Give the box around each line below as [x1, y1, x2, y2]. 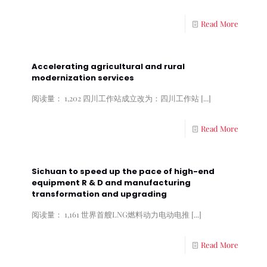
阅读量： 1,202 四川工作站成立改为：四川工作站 [32, 93, 199, 103]
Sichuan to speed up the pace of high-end [32, 166, 215, 177]
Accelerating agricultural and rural [32, 61, 185, 72]
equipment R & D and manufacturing [32, 177, 191, 188]
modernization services [32, 72, 134, 83]
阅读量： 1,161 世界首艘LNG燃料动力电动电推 [32, 209, 190, 219]
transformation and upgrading [32, 188, 167, 200]
